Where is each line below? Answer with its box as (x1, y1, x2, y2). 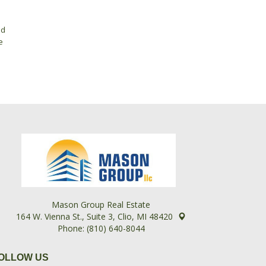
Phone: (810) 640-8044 (52, 223, 145, 235)
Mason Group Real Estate (47, 199, 150, 211)
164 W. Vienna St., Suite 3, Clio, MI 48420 (11, 211, 175, 223)
